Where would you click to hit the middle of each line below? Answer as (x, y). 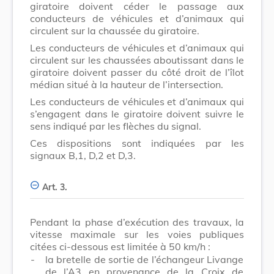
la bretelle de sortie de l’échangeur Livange (144, 259)
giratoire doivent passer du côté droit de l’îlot (137, 72)
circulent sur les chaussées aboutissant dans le (137, 60)
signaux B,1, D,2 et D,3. (83, 155)
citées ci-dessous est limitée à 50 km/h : (120, 246)
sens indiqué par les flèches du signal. (116, 126)
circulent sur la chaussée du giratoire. (115, 30)
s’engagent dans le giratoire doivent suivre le (137, 113)
